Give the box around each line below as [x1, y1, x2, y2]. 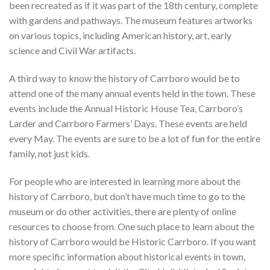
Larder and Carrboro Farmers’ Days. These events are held [9, 117, 247, 129]
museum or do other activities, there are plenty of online [9, 205, 236, 217]
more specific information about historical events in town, [9, 250, 245, 262]
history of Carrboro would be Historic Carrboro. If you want [9, 235, 256, 247]
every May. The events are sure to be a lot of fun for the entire [9, 132, 260, 144]
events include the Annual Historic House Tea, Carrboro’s [9, 102, 243, 114]
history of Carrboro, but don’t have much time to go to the [9, 190, 245, 202]
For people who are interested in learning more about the [9, 175, 240, 187]
